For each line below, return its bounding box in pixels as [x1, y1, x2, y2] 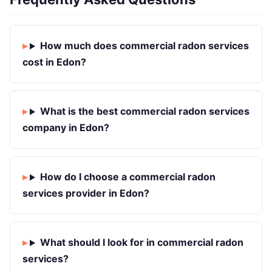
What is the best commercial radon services [39, 105, 250, 118]
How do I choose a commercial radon [39, 171, 216, 183]
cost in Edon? [22, 56, 86, 69]
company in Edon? [22, 121, 109, 134]
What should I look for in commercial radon [39, 236, 243, 249]
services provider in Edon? [22, 187, 149, 200]
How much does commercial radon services [39, 39, 249, 52]
